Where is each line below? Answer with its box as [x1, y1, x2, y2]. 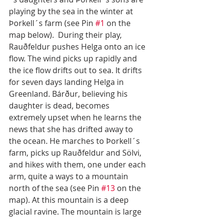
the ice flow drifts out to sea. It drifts [9, 65, 144, 76]
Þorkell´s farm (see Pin [9, 18, 95, 29]
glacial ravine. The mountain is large [9, 206, 143, 218]
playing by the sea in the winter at [9, 6, 135, 17]
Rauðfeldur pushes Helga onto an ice [9, 41, 147, 53]
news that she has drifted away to [9, 124, 135, 135]
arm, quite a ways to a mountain [9, 171, 130, 182]
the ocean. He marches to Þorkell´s [9, 136, 142, 147]
